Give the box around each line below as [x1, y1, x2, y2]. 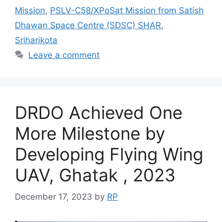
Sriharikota [15, 35, 57, 45]
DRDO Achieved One [15, 102, 182, 123]
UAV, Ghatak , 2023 [15, 164, 175, 185]
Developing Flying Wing [15, 143, 203, 165]
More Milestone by [15, 122, 165, 144]
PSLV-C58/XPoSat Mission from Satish [50, 5, 204, 15]
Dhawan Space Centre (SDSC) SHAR [15, 20, 161, 30]
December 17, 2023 [15, 192, 92, 202]
